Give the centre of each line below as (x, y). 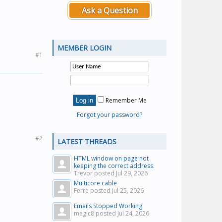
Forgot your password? (110, 115)
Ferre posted (93, 191)
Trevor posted (95, 173)
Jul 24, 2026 (133, 213)
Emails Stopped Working (108, 206)
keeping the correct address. (114, 166)
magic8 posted (96, 213)
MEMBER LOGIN (84, 48)
